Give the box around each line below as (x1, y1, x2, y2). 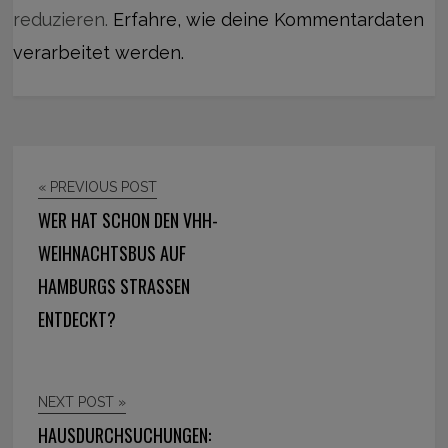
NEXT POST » (38, 393, 127, 410)
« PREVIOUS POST (38, 178, 158, 195)
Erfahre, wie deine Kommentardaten (113, 8, 425, 30)
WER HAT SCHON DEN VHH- (38, 206, 219, 233)
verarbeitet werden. (13, 41, 185, 63)
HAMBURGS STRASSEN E (38, 272, 191, 299)
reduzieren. (13, 8, 114, 30)
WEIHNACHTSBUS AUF (38, 239, 187, 266)
